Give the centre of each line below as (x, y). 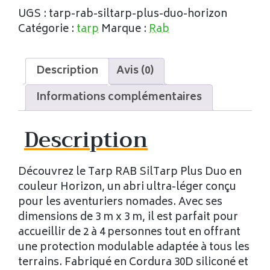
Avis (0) (135, 71)
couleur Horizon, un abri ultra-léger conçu (127, 187)
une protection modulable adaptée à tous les (134, 247)
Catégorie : (47, 30)
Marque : (125, 30)
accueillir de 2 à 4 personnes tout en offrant (129, 232)
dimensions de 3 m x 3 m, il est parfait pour (128, 217)
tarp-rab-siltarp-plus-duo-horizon (138, 14)
